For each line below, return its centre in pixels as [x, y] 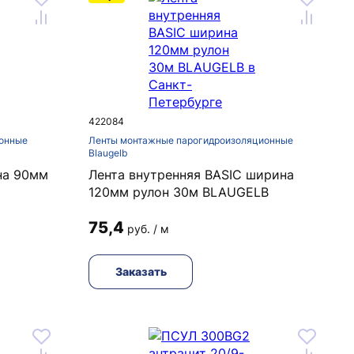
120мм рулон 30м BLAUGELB [179, 192]
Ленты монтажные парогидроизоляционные [191, 140]
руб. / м [148, 229]
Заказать [141, 271]
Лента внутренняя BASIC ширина [191, 175]
